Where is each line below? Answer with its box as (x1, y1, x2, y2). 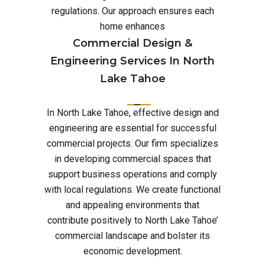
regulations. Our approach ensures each (51, 5, 214, 17)
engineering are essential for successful (49, 122, 216, 134)
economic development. (83, 245, 182, 257)
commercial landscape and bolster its (55, 230, 210, 241)
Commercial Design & (73, 37, 192, 50)
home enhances (100, 21, 165, 32)
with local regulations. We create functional (44, 184, 221, 195)
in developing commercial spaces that (54, 153, 211, 164)
